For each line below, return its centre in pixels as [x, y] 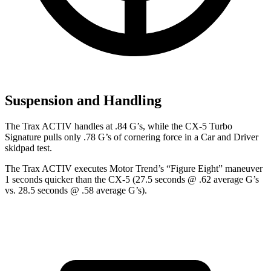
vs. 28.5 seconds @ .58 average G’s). [76, 191]
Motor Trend [134, 169]
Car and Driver [230, 137]
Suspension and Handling [83, 101]
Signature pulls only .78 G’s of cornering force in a [103, 137]
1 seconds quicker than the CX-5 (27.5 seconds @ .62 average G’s [132, 180]
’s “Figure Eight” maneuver [210, 169]
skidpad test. [28, 148]
